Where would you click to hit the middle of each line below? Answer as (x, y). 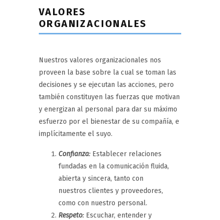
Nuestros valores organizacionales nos (100, 60)
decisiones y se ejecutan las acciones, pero (106, 84)
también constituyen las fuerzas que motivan (109, 97)
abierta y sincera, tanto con (101, 178)
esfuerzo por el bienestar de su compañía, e (109, 121)
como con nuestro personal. (103, 203)
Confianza (74, 154)
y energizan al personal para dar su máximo (108, 109)
